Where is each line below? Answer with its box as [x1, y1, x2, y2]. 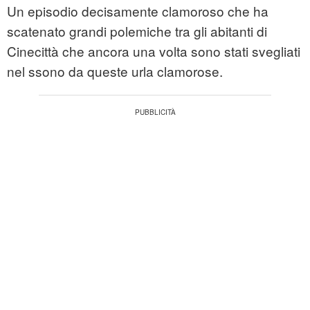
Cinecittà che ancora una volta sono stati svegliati [7, 42, 300, 61]
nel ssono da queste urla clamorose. [7, 62, 223, 81]
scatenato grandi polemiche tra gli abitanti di [7, 21, 267, 41]
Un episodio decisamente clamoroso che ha [7, 1, 268, 21]
